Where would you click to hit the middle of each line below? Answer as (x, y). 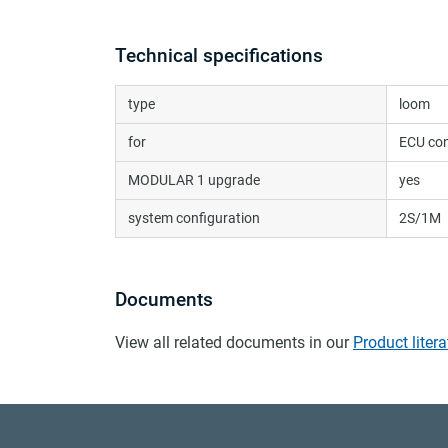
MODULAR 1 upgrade (194, 179)
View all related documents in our (232, 342)
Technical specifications (219, 55)
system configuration (194, 217)
